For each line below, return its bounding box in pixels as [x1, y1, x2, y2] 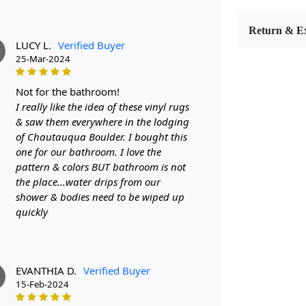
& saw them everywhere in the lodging [16, 114, 189, 128]
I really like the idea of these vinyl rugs [16, 99, 189, 113]
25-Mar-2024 [16, 52, 70, 65]
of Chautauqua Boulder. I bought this [16, 129, 187, 143]
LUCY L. [16, 38, 51, 52]
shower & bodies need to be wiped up [16, 189, 184, 204]
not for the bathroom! [23, 84, 120, 98]
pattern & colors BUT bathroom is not [16, 159, 186, 173]
